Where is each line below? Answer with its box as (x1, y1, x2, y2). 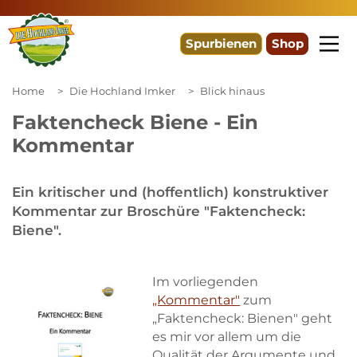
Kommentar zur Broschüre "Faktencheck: (12, 203, 305, 219)
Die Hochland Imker (69, 84, 175, 97)
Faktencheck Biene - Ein (12, 110, 258, 134)
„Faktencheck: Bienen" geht (152, 311, 333, 326)
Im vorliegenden (152, 274, 259, 289)
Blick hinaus (200, 84, 265, 97)
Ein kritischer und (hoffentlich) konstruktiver (12, 184, 328, 200)
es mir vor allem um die (152, 329, 302, 344)
